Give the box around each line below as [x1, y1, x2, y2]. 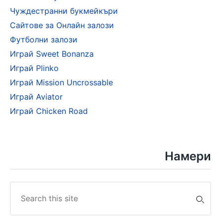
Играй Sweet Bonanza [10, 49, 94, 59]
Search [9, 183, 35, 193]
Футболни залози [10, 35, 77, 44]
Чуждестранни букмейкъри [10, 6, 118, 16]
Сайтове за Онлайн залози [10, 20, 114, 30]
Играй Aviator [10, 92, 63, 102]
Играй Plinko [10, 63, 59, 73]
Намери [165, 149, 211, 163]
